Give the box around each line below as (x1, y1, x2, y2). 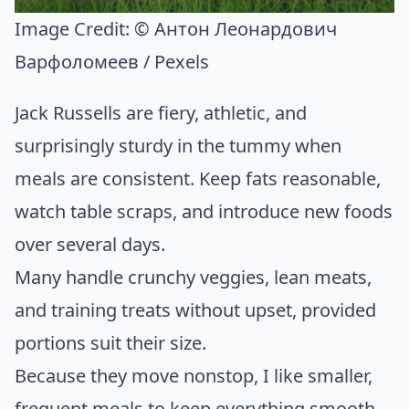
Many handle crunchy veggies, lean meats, (15, 264, 372, 289)
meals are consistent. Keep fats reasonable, (15, 165, 381, 191)
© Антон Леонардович (134, 16, 337, 41)
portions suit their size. (15, 330, 206, 355)
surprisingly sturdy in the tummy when (15, 132, 341, 158)
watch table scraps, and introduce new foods (15, 198, 393, 224)
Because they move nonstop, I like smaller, (15, 362, 372, 388)
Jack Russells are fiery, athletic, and (15, 100, 307, 125)
